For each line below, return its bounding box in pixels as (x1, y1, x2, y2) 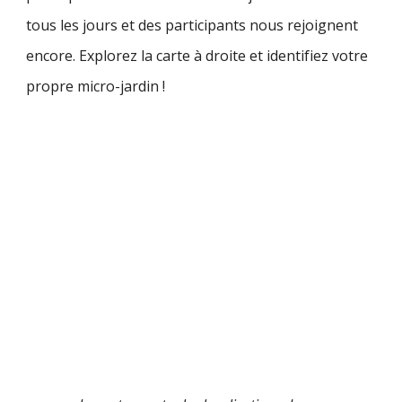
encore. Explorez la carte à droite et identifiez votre (26, 45, 369, 66)
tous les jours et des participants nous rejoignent (26, 14, 359, 35)
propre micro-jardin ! (26, 75, 170, 96)
